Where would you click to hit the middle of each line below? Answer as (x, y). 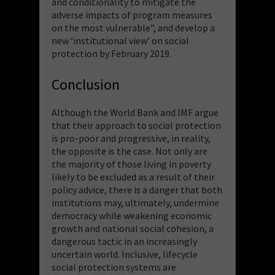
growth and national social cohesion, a (133, 228)
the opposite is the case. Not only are (130, 151)
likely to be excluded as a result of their (133, 176)
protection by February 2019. (111, 53)
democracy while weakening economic (132, 215)
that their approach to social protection (136, 125)
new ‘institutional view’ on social (120, 40)
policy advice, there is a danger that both (137, 189)
